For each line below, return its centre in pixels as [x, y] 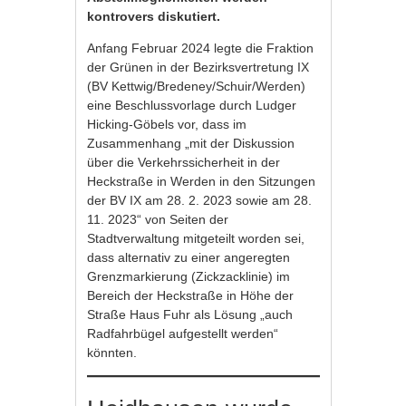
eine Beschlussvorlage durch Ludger [192, 106]
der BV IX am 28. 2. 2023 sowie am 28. [200, 201]
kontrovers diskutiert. [154, 17]
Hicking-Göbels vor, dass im [167, 125]
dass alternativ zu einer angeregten [189, 258]
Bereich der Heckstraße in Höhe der [191, 296]
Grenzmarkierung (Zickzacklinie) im [189, 277]
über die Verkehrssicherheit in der [184, 163]
